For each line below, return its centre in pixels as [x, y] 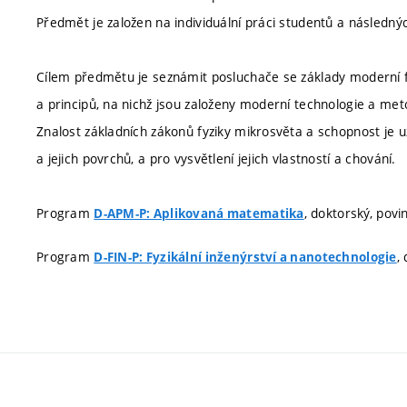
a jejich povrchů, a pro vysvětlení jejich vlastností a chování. [216, 159]
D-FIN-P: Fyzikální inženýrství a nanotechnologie [245, 257]
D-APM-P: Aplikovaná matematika [199, 213]
